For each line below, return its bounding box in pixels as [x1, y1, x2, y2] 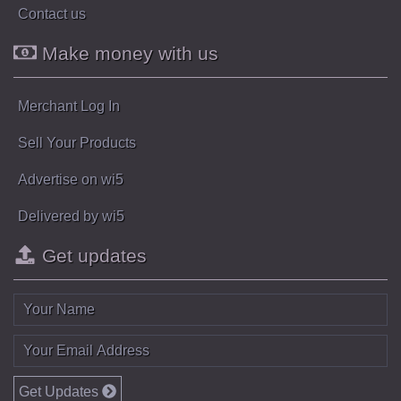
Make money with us [37, 42, 219, 64]
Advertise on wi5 [18, 171, 124, 187]
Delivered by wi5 [18, 208, 124, 224]
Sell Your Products [18, 134, 136, 150]
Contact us [18, 5, 86, 21]
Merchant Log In [18, 98, 120, 114]
